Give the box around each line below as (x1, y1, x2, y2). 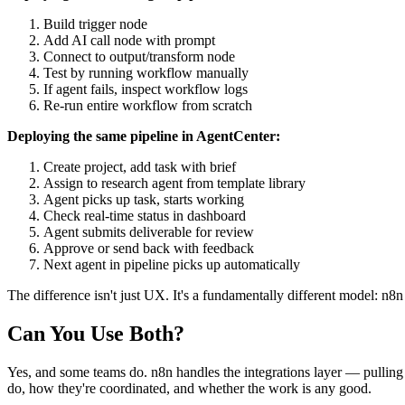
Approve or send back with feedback (43, 240, 254, 257)
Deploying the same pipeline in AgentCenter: (7, 128, 280, 145)
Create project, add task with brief (43, 159, 236, 175)
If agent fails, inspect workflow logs (43, 81, 248, 98)
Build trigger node (43, 16, 147, 33)
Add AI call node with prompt (43, 33, 215, 49)
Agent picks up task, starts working (43, 192, 244, 208)
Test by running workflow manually (43, 65, 249, 81)
